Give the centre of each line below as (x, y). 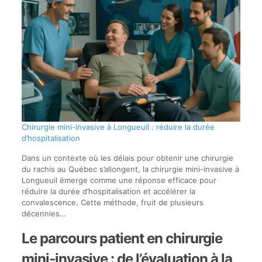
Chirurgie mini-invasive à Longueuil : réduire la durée (118, 127)
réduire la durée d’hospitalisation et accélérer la (108, 192)
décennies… (44, 214)
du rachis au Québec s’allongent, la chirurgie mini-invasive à (130, 169)
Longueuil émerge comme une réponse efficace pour (119, 180)
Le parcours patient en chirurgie (122, 239)
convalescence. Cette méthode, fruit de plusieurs (112, 203)
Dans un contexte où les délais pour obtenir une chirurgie (127, 158)
